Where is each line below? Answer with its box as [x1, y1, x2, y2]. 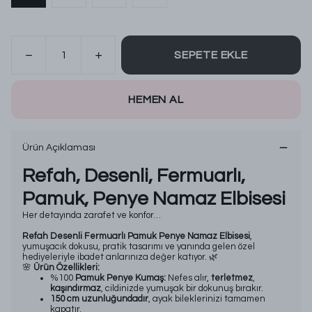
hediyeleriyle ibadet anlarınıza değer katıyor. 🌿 [22, 252, 218, 262]
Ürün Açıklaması [22, 143, 95, 153]
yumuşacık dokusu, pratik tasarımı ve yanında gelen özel [22, 242, 255, 251]
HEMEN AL [128, 94, 184, 105]
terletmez [211, 273, 253, 283]
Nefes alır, [166, 273, 211, 283]
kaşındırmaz [50, 283, 101, 293]
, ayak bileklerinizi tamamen [148, 294, 265, 304]
